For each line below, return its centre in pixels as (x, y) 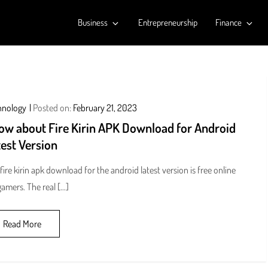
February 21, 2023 (105, 108)
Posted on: (53, 108)
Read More (22, 224)
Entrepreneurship (167, 22)
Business (92, 22)
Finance (228, 22)
